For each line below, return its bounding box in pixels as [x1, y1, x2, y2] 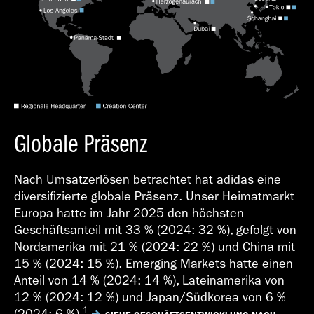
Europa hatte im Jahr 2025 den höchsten [14, 205, 244, 221]
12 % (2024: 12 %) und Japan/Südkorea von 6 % [14, 289, 286, 305]
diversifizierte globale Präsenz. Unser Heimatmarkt [14, 189, 294, 204]
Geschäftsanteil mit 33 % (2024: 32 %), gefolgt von [14, 222, 296, 238]
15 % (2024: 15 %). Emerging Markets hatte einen [14, 256, 293, 271]
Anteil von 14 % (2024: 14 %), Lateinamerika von [14, 273, 285, 288]
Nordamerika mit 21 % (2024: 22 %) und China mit [14, 239, 295, 254]
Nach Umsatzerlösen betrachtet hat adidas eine [14, 172, 281, 187]
